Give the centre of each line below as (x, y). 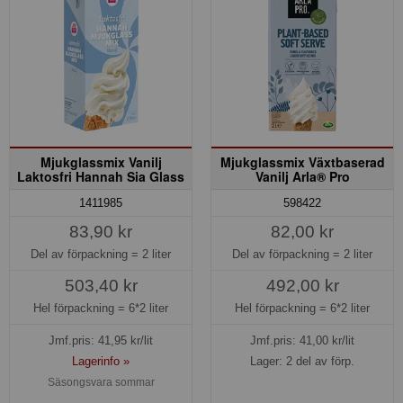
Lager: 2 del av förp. (302, 362)
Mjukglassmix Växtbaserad (302, 161)
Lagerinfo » (101, 362)
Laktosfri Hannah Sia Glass (101, 176)
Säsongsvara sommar (101, 383)
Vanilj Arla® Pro (302, 176)
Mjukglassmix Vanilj (101, 161)
